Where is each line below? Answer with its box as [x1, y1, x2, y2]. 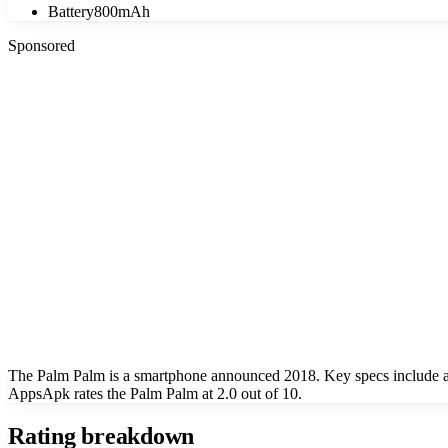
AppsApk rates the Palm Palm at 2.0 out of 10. [8, 384, 302, 402]
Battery [48, 2, 94, 20]
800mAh [94, 2, 150, 20]
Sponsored [8, 36, 75, 54]
